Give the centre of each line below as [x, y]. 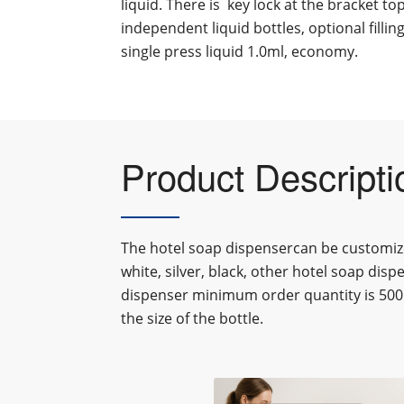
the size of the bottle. [193, 318]
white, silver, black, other [205, 271]
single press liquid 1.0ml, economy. [240, 51]
